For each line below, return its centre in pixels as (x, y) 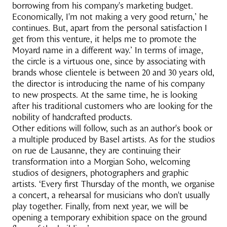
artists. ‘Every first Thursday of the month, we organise (113, 184)
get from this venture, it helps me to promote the (104, 39)
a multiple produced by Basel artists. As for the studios (113, 139)
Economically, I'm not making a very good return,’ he (110, 17)
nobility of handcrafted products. (72, 117)
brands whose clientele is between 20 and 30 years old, (113, 72)
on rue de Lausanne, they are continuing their (96, 150)
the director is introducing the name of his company (108, 84)
